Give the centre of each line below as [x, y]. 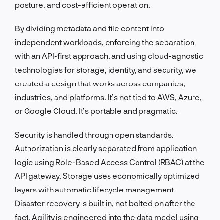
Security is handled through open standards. [94, 134]
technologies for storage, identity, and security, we [106, 69]
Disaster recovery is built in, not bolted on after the [105, 203]
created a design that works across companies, [100, 83]
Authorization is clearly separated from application [106, 148]
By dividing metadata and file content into [89, 28]
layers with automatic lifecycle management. [95, 189]
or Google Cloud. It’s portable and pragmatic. [96, 110]
